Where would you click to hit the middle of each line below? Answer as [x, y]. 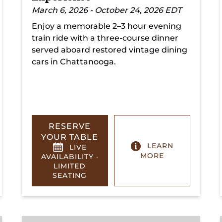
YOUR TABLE [70, 137]
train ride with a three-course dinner [105, 38]
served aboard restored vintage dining [110, 50]
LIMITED [70, 166]
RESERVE [70, 126]
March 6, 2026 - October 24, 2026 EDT [107, 10]
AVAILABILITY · [70, 157]
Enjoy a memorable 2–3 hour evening [107, 26]
